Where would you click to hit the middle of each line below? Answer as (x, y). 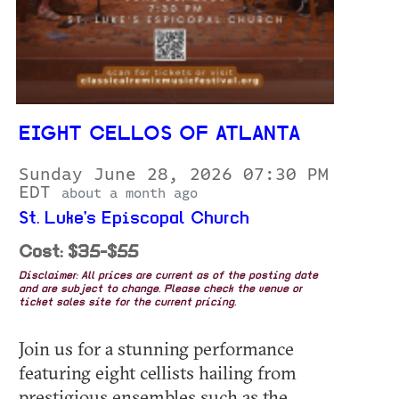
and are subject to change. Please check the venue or (160, 290)
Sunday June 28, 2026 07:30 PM (174, 175)
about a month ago (130, 194)
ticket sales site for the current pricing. (127, 303)
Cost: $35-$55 (78, 253)
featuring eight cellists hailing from (158, 373)
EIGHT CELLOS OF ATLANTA (159, 135)
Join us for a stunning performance (156, 349)
